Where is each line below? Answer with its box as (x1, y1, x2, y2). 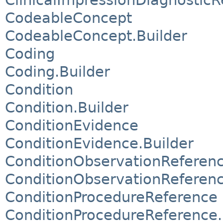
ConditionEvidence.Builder (5, 134, 194, 152)
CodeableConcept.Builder (5, 27, 187, 44)
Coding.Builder (5, 63, 110, 80)
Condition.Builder (5, 99, 128, 116)
